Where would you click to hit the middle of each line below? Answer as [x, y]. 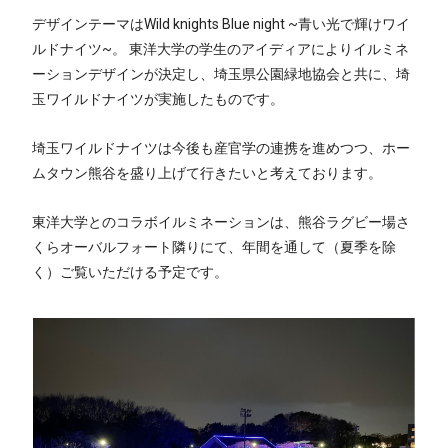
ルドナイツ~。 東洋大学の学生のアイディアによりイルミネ [220, 49]
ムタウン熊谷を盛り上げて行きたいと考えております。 [207, 173]
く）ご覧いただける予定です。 [130, 272]
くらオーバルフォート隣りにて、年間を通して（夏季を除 [214, 247]
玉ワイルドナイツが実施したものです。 [158, 99]
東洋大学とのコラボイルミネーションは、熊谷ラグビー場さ [221, 222]
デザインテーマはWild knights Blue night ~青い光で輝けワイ [221, 24]
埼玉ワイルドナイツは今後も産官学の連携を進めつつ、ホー [221, 148]
